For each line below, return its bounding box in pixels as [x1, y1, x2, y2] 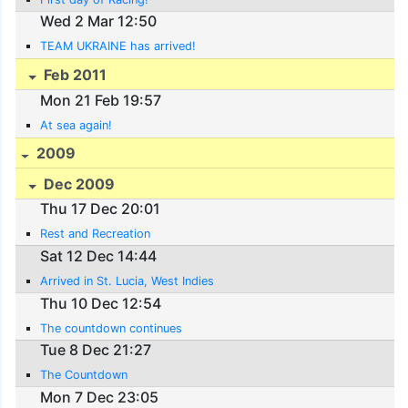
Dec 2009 [40, 174, 116, 193]
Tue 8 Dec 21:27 [40, 341, 152, 360]
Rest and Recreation [40, 227, 151, 241]
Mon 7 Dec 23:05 [40, 387, 159, 406]
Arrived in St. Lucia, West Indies [40, 273, 215, 288]
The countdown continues [40, 321, 183, 335]
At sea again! [40, 117, 113, 132]
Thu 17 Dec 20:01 [40, 199, 161, 219]
